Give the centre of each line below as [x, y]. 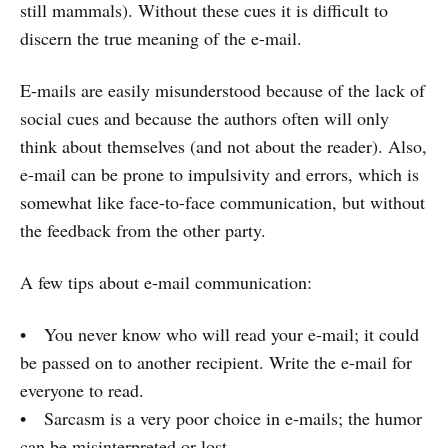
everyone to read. [82, 390]
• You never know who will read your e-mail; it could [219, 334]
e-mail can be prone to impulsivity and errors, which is [219, 174]
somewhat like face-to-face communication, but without [222, 202]
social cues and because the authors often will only [204, 118]
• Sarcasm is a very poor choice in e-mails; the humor [221, 418]
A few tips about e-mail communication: [166, 282]
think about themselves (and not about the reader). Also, [223, 146]
